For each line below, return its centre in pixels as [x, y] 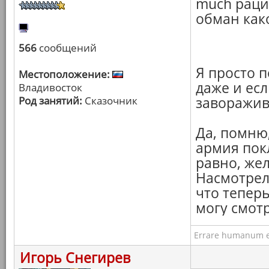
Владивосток [50, 87]
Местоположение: [64, 74]
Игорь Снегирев [75, 258]
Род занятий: [50, 101]
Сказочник [110, 101]
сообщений [67, 48]
